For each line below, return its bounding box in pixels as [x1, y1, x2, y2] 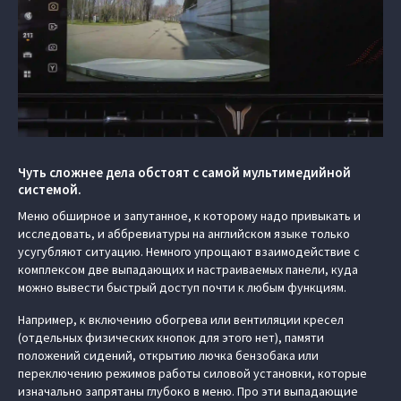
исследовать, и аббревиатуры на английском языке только [18, 226, 350, 242]
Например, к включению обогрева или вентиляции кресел [18, 311, 344, 328]
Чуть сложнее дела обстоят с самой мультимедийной [18, 164, 351, 181]
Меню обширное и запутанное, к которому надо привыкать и [18, 208, 361, 224]
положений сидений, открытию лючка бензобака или [18, 347, 319, 363]
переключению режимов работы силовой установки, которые [18, 365, 367, 381]
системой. [18, 181, 81, 198]
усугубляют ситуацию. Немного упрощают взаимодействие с [18, 243, 360, 260]
